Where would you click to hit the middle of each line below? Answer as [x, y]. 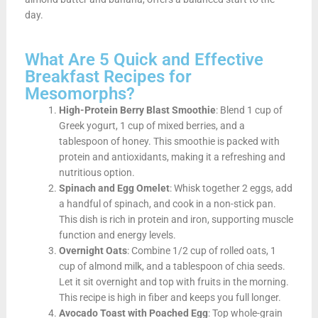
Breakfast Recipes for [108, 76]
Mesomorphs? [79, 93]
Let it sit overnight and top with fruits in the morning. [174, 281]
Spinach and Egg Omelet [114, 188]
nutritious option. [97, 172]
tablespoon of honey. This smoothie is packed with [169, 141]
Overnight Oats [93, 250]
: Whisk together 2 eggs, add [231, 188]
